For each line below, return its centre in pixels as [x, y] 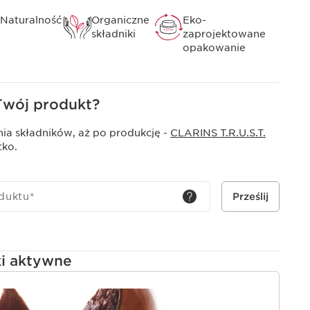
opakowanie [214, 48]
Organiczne [120, 20]
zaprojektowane [224, 34]
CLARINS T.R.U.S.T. [218, 133]
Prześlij [250, 197]
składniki [113, 34]
